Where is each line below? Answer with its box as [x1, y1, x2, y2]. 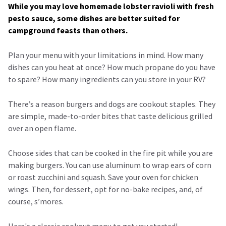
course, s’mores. [8, 196, 64, 206]
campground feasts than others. [8, 25, 128, 35]
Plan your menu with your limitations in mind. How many [8, 49, 203, 60]
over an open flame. [8, 123, 76, 133]
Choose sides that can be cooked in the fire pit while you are [8, 147, 213, 158]
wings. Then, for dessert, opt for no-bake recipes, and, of [8, 184, 203, 194]
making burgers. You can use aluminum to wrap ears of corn [8, 159, 211, 170]
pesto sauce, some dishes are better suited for [8, 13, 180, 23]
